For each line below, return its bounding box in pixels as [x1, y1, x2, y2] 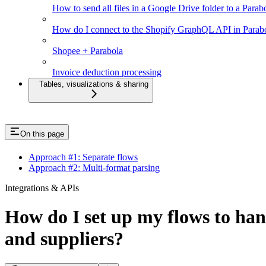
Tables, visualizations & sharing [39, 80, 148, 89]
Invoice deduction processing [52, 67, 161, 78]
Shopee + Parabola [52, 46, 123, 56]
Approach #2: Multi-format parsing [28, 162, 160, 173]
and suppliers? [5, 228, 123, 250]
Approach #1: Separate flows [28, 151, 138, 162]
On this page [20, 129, 64, 139]
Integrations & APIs [5, 182, 79, 193]
